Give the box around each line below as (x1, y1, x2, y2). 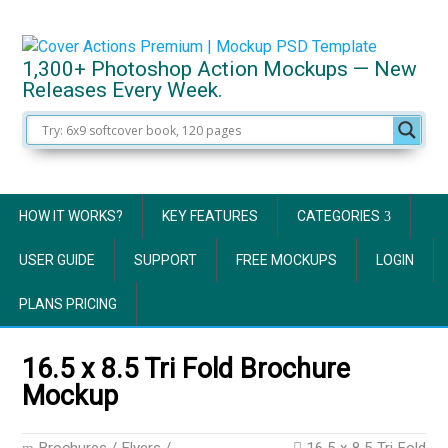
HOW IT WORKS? (19, 208, 123, 224)
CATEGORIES (297, 208, 380, 224)
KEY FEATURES (162, 208, 258, 224)
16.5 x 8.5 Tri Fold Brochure (22, 353, 351, 385)
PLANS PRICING (19, 296, 117, 312)
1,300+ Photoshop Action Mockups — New (22, 57, 418, 81)
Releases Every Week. (22, 78, 224, 102)
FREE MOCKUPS (236, 252, 337, 268)
